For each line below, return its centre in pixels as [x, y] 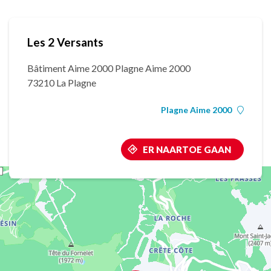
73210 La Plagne [62, 83]
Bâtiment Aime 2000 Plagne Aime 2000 [109, 68]
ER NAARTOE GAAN [187, 149]
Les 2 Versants [65, 42]
